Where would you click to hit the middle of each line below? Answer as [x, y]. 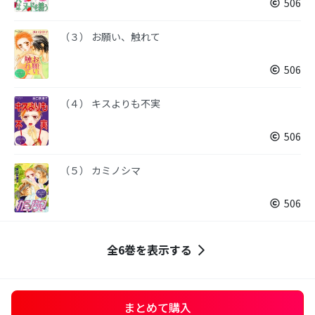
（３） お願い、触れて [110, 37]
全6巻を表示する [149, 250]
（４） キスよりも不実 [110, 103]
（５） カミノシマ [100, 170]
